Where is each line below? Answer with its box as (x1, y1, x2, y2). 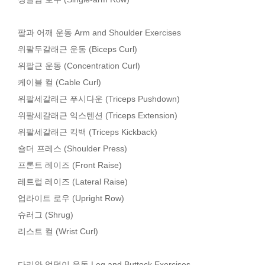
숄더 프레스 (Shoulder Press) (18, 144, 127, 153)
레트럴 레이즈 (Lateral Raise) (18, 177, 128, 186)
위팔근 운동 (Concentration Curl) (18, 61, 140, 70)
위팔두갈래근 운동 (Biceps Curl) (18, 44, 137, 54)
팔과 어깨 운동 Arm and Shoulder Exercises (18, 28, 181, 37)
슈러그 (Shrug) (18, 210, 73, 219)
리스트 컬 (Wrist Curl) (18, 227, 98, 236)
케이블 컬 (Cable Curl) (18, 77, 101, 87)
